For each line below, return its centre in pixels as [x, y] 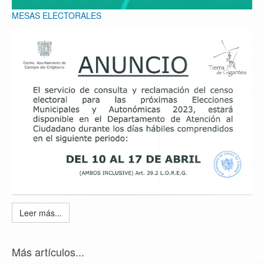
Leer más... [41, 213]
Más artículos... [48, 252]
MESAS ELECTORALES [57, 16]
